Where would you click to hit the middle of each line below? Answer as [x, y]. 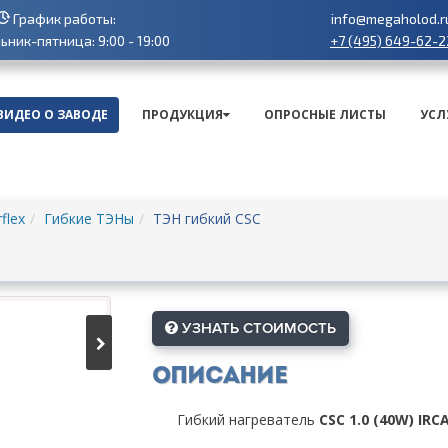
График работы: [62, 18]
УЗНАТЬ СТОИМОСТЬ [256, 328]
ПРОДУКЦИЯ [182, 115]
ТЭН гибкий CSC [207, 219]
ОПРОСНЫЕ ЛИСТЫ [325, 115]
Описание [219, 377]
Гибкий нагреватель [247, 420]
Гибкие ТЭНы [89, 219]
